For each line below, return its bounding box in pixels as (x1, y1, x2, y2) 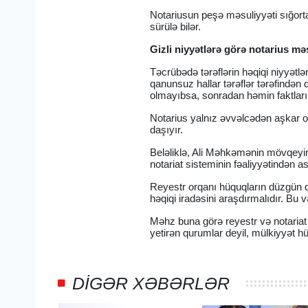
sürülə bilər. (150, 21, 201, 32)
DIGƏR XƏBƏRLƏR (72, 274, 230, 293)
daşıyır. (150, 124, 184, 135)
